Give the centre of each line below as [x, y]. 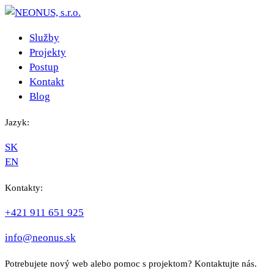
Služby [44, 38]
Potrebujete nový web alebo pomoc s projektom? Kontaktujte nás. [131, 263]
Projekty [48, 52]
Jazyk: [17, 122]
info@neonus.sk [40, 238]
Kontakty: [24, 187]
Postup [44, 67]
